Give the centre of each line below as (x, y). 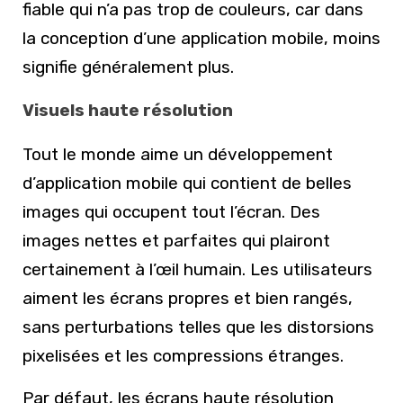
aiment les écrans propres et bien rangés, (188, 298)
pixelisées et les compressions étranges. (183, 355)
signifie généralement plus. (128, 67)
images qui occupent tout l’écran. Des (171, 211)
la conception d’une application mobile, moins (201, 39)
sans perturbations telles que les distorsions (198, 327)
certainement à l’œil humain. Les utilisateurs (197, 269)
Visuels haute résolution (128, 111)
